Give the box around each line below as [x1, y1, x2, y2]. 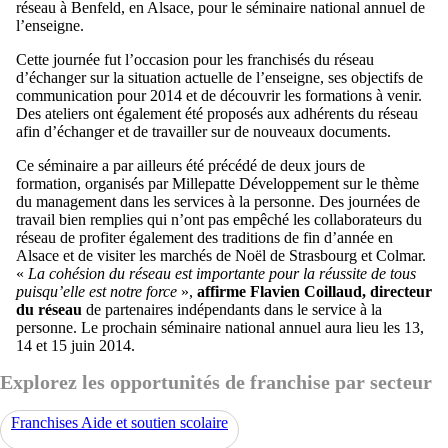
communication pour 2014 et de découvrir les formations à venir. [16, 87, 422, 104]
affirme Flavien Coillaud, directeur [197, 283, 432, 300]
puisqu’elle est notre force [16, 283, 177, 300]
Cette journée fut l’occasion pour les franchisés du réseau [16, 51, 374, 68]
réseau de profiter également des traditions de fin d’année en [16, 229, 393, 246]
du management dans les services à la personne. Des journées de [16, 193, 420, 210]
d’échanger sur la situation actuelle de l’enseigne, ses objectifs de [16, 69, 423, 86]
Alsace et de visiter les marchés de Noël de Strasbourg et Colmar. [16, 247, 426, 264]
